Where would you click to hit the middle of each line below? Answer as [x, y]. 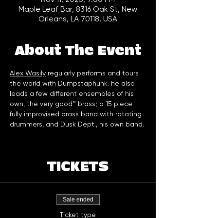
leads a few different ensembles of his [73, 94]
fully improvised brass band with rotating [77, 114]
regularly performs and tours [93, 73]
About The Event [78, 51]
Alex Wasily [28, 73]
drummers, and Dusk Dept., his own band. [77, 124]
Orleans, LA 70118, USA [78, 19]
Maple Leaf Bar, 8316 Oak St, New [78, 9]
